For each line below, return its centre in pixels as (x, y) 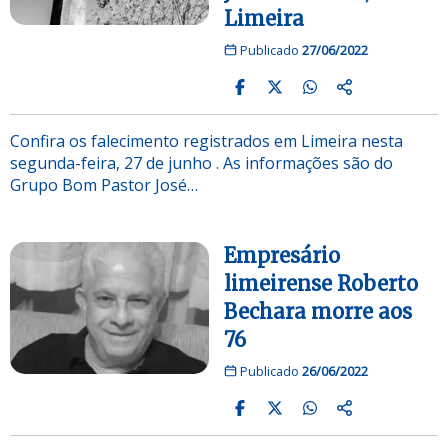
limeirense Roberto (321, 283)
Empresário (282, 255)
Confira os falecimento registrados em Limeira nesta (206, 140)
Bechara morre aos (318, 311)
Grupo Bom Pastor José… (104, 184)
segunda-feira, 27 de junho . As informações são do (201, 162)
